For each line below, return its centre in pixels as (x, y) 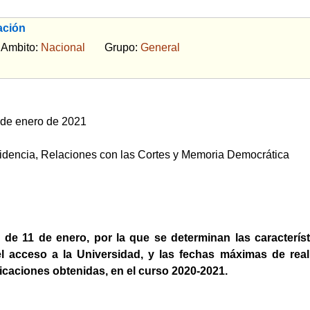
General (160, 47)
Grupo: (112, 47)
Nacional (63, 47)
